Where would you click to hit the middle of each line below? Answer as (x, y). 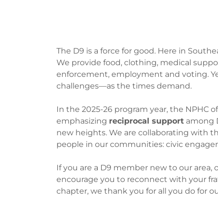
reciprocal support (146, 121)
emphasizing (83, 121)
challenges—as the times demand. (124, 86)
